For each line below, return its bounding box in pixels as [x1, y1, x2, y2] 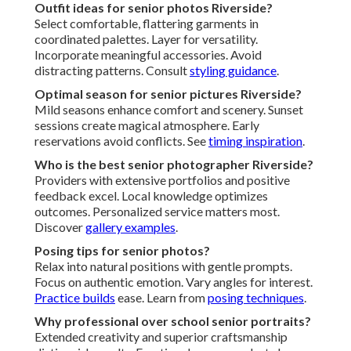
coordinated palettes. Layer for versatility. [34, 31, 258, 47]
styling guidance [190, 63, 277, 78]
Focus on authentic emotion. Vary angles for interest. [34, 274, 313, 290]
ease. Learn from [115, 290, 208, 306]
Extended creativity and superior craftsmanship [34, 329, 288, 345]
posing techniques [208, 290, 304, 306]
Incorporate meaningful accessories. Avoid [34, 47, 262, 63]
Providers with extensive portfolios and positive [34, 172, 290, 188]
